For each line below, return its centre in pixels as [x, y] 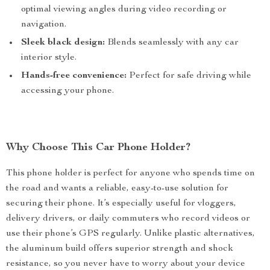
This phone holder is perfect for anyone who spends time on [130, 174]
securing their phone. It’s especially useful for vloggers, [121, 204]
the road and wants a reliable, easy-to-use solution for [117, 189]
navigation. [44, 25]
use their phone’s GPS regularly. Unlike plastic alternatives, [130, 234]
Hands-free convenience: [74, 76]
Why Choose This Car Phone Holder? [98, 148]
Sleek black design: [63, 43]
